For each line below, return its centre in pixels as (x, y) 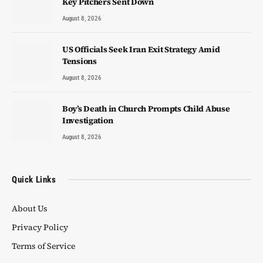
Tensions (80, 61)
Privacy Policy (40, 227)
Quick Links (34, 179)
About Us (30, 208)
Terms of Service (43, 246)
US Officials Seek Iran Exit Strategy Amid (141, 49)
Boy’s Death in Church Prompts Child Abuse (146, 108)
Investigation (88, 120)
